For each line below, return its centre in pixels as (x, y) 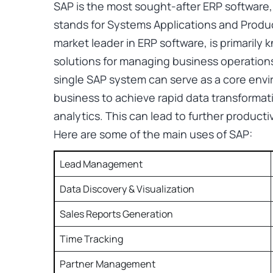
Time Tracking (92, 239)
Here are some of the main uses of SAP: (153, 134)
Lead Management (102, 164)
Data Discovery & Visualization (127, 189)
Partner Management (108, 264)
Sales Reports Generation (116, 214)
